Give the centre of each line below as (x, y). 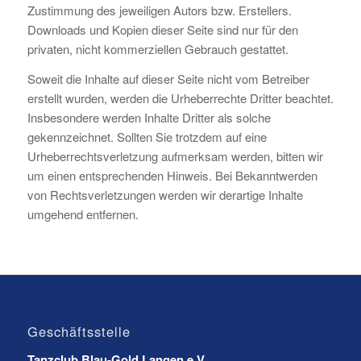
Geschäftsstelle (79, 331)
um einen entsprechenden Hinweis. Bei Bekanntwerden (172, 175)
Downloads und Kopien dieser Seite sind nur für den (162, 29)
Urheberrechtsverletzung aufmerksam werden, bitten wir (175, 156)
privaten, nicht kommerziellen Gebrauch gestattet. (158, 49)
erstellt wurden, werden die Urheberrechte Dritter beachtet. (180, 98)
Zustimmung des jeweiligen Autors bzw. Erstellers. (159, 10)
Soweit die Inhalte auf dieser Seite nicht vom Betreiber (168, 78)
